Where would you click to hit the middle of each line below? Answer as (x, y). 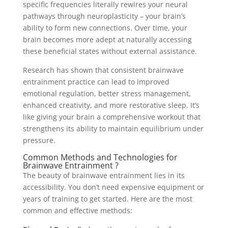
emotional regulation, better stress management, (107, 93)
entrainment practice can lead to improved (96, 81)
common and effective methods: (77, 210)
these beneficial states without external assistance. (110, 51)
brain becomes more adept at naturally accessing (107, 39)
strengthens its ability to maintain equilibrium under (113, 128)
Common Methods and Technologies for (100, 157)
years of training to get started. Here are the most (107, 198)
